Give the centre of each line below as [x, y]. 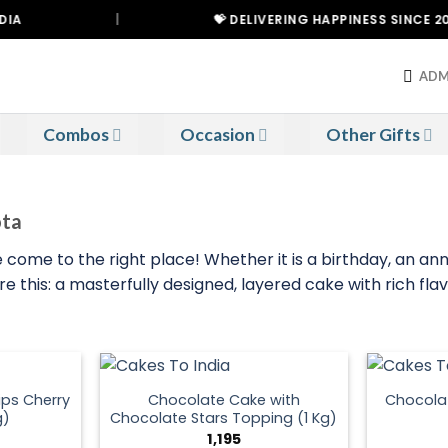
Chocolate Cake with [223, 400]
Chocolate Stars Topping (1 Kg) [224, 418]
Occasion [217, 134]
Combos [75, 134]
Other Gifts [372, 134]
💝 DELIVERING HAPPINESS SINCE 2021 [295, 19]
